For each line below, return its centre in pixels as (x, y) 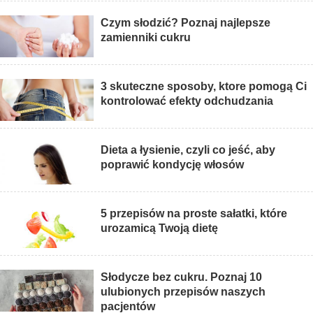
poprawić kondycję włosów (173, 165)
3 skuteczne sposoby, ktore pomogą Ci (204, 87)
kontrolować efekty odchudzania (187, 101)
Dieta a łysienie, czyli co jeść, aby (188, 150)
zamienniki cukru (146, 38)
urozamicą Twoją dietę (160, 228)
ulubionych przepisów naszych (183, 292)
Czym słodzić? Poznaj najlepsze (186, 23)
